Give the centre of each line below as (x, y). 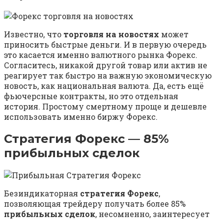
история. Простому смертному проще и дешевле (105, 107)
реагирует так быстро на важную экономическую (108, 76)
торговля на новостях (111, 34)
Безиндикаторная (42, 193)
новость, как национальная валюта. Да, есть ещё (104, 86)
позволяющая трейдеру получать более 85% (95, 204)
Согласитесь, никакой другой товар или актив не (106, 65)
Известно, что (34, 34)
